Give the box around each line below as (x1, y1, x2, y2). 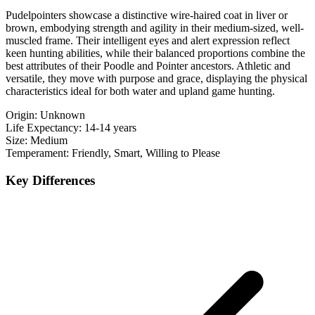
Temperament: (6, 147, 69, 160)
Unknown (40, 109, 85, 122)
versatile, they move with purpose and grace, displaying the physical (6, 72, 307, 85)
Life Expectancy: (6, 122, 82, 134)
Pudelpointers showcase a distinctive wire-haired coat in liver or (6, 9, 288, 22)
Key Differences (6, 172, 95, 188)
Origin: (6, 109, 37, 122)
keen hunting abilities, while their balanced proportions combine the (6, 47, 305, 60)
